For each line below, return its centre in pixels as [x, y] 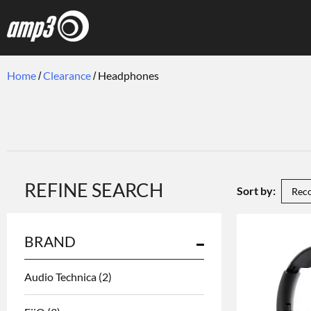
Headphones [128, 75]
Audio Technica [61, 277]
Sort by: [256, 191]
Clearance [67, 75]
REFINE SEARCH [94, 190]
